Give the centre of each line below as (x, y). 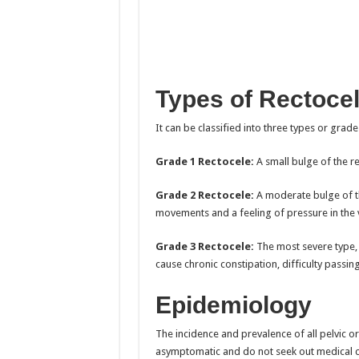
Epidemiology (233, 305)
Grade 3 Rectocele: (204, 246)
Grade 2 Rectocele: (204, 195)
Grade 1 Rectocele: (204, 161)
